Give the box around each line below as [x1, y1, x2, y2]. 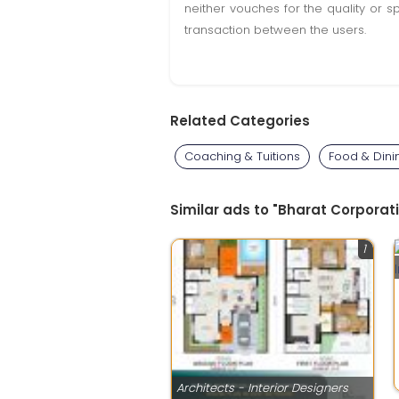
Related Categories [170, 111, 310, 130]
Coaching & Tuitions [184, 148, 300, 165]
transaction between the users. [184, 21, 366, 38]
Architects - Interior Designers [176, 379, 348, 396]
